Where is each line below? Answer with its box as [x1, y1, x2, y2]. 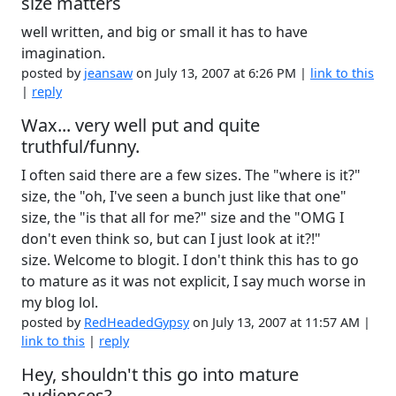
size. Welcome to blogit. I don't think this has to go [21, 250, 359, 270]
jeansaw [84, 65, 133, 81]
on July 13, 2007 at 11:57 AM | [189, 314, 370, 331]
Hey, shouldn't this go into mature [21, 362, 299, 386]
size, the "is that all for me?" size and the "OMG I [21, 208, 344, 227]
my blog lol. [21, 293, 98, 312]
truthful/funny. [21, 134, 140, 158]
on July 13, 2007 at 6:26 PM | [133, 65, 310, 81]
